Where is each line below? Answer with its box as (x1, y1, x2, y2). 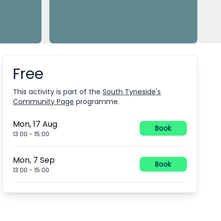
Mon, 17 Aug (13, 118, 58, 130)
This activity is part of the (13, 87, 101, 97)
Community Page (13, 97, 74, 107)
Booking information (12, 65, 91, 76)
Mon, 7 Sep (13, 154, 55, 166)
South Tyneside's (103, 87, 161, 97)
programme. (76, 97, 120, 107)
